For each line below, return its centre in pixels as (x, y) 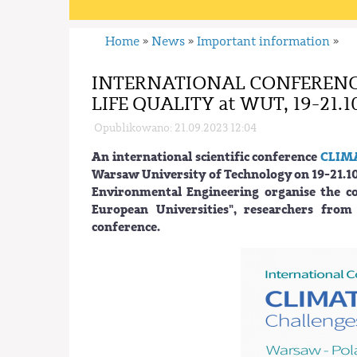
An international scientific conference (206, 157)
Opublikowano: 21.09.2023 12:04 (175, 127)
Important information (264, 41)
